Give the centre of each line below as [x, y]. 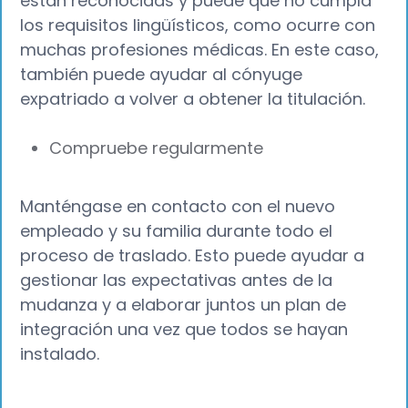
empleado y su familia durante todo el [177, 230]
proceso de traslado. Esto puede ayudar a [193, 255]
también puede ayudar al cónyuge [162, 75]
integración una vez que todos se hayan [184, 329]
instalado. [60, 353]
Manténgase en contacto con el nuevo [178, 206]
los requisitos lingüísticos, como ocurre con [198, 25]
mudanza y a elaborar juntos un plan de [184, 304]
